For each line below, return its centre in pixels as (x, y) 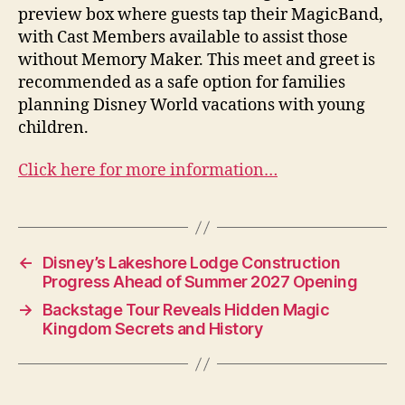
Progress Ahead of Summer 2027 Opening (200, 282)
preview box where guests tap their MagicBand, (201, 14)
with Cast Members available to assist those (183, 37)
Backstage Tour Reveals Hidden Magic (186, 310)
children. (53, 127)
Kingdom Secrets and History (152, 329)
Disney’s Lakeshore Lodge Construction (191, 263)
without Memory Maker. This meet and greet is (197, 60)
